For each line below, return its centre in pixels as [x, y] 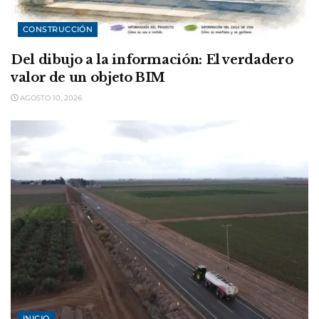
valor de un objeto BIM [88, 78]
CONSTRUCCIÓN [58, 30]
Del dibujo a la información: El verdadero [152, 60]
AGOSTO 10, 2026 [50, 98]
